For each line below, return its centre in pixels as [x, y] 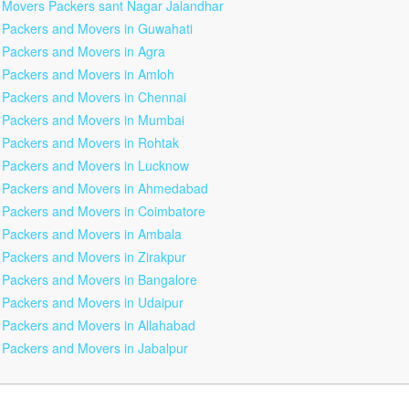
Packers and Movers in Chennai [94, 97]
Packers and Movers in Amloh [88, 74]
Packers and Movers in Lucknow [95, 165]
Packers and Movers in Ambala [92, 234]
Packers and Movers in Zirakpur [94, 257]
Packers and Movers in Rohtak [90, 142]
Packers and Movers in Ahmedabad [105, 188]
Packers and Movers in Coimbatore [104, 211]
